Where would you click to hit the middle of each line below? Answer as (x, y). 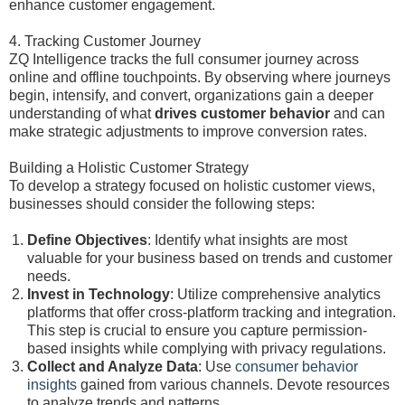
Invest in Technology (99, 294)
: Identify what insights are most (247, 240)
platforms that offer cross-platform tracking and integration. (212, 312)
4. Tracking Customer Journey (105, 41)
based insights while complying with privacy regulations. (207, 348)
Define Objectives (87, 240)
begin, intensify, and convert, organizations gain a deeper (191, 95)
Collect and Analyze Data (113, 367)
